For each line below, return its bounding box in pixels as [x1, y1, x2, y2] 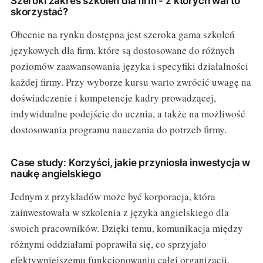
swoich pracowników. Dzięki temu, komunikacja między [10, 221, 243, 235]
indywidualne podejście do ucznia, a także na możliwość [10, 107, 245, 121]
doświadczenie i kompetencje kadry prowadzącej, [10, 91, 216, 105]
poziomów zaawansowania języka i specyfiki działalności [10, 59, 248, 73]
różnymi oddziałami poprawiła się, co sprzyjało [10, 237, 207, 251]
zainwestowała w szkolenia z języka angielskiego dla [10, 205, 229, 220]
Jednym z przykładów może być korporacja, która [10, 190, 215, 204]
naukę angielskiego [10, 168, 101, 180]
